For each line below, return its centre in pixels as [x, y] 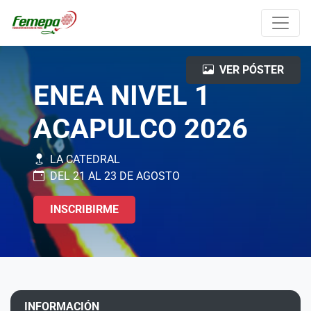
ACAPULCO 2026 [141, 129]
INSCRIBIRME [84, 209]
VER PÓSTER [252, 70]
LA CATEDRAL [85, 159]
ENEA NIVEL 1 [122, 95]
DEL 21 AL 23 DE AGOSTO [115, 176]
